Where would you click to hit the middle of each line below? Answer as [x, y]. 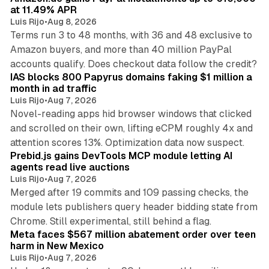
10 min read [227, 57]
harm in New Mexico [57, 246]
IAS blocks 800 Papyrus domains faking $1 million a [131, 77]
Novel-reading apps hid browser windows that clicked [131, 113]
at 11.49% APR [43, 10]
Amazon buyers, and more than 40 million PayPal [121, 49]
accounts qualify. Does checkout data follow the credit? [133, 64]
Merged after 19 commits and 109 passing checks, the [129, 192]
